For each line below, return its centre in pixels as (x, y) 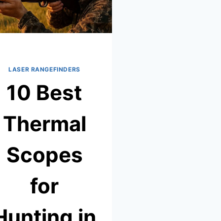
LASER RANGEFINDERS (44, 70)
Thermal (44, 123)
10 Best (44, 92)
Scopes (44, 154)
